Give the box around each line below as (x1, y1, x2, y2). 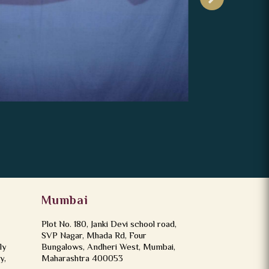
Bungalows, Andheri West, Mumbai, (41, 241, 175, 255)
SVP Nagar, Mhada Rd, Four (41, 229, 147, 244)
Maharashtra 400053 (41, 252, 123, 267)
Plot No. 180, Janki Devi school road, (41, 218, 177, 232)
